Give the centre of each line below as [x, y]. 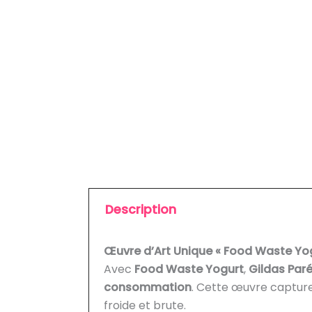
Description [140, 210]
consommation [147, 287]
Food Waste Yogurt [189, 269]
